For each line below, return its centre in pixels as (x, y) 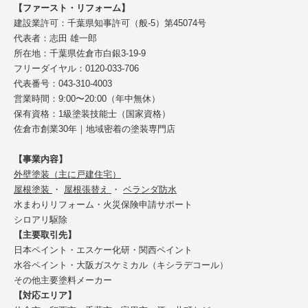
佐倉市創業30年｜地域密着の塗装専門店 (95, 129)
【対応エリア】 (45, 295)
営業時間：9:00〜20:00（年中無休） (87, 98)
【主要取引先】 (45, 234)
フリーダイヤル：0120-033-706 (76, 68)
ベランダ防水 (150, 189)
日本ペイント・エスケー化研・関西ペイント (103, 250)
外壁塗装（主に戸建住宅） (67, 174)
